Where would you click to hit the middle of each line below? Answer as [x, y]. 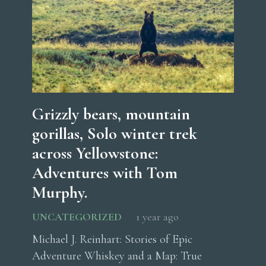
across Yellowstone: [95, 153]
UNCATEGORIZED [77, 217]
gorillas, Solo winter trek [115, 134]
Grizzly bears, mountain [111, 114]
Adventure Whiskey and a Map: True [117, 256]
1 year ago [157, 217]
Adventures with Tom [105, 173]
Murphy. [60, 193]
